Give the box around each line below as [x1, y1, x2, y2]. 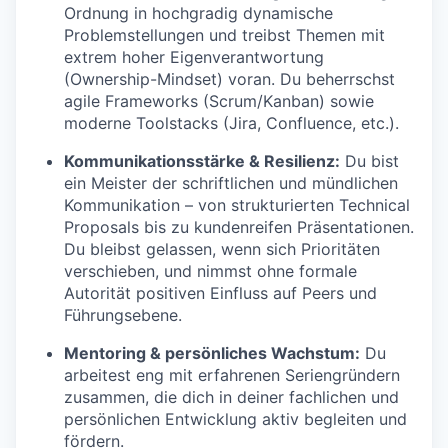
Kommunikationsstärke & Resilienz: [64, 151, 340, 172]
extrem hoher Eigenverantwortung [64, 47, 324, 68]
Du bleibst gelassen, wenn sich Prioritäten [64, 239, 380, 260]
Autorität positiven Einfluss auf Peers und [64, 283, 377, 304]
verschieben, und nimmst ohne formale [64, 261, 357, 282]
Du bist [340, 151, 399, 172]
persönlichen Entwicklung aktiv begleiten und [64, 409, 407, 430]
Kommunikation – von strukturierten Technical [64, 195, 410, 216]
